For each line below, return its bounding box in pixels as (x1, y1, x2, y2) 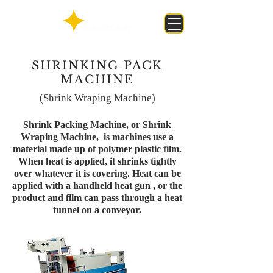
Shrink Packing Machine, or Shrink (23, 119, 171, 130)
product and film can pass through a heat (12, 193, 182, 203)
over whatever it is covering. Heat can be (13, 168, 181, 179)
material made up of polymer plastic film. (13, 144, 182, 154)
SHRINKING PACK (31, 58, 163, 73)
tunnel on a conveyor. (53, 205, 141, 215)
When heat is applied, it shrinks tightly (18, 156, 177, 166)
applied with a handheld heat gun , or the (12, 180, 182, 191)
